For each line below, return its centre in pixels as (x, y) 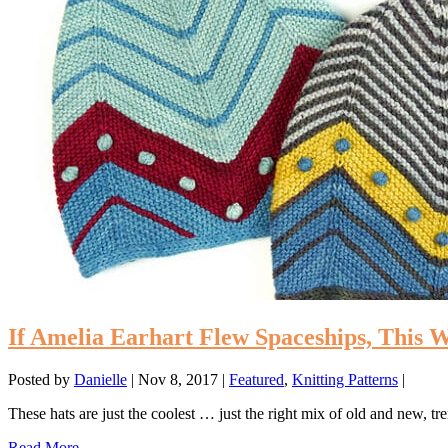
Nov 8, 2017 (178, 380)
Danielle (100, 380)
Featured (256, 380)
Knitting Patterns (345, 380)
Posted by (41, 380)
